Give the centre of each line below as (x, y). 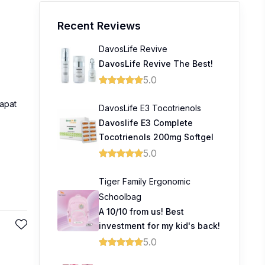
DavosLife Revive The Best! (156, 64)
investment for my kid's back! (159, 226)
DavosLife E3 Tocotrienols (150, 108)
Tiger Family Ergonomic (145, 181)
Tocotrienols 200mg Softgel (156, 137)
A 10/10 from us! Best (141, 211)
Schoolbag (120, 197)
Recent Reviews (99, 26)
